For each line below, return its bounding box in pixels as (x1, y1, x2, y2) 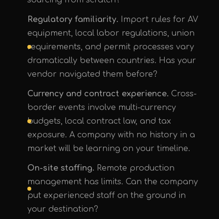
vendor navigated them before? (27, 70, 157, 79)
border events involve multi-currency (27, 103, 176, 112)
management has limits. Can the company (27, 177, 198, 186)
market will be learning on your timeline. (27, 144, 190, 153)
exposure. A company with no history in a (27, 131, 195, 139)
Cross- (169, 89, 197, 98)
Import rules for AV (118, 15, 198, 24)
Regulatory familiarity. (27, 15, 118, 24)
